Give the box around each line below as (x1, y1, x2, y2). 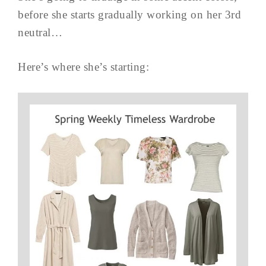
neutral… (18, 26, 62, 39)
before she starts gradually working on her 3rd (18, 8, 241, 21)
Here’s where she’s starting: (18, 61, 149, 74)
